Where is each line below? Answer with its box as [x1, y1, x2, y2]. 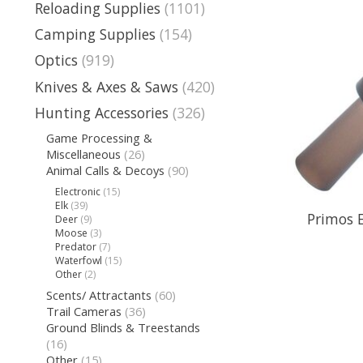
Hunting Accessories [35, 102, 169, 122]
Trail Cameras [45, 303, 122, 320]
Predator [55, 239, 97, 254]
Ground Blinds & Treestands [45, 319, 200, 336]
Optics [35, 50, 78, 70]
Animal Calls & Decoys [45, 162, 164, 179]
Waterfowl [55, 253, 103, 267]
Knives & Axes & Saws [35, 76, 178, 96]
